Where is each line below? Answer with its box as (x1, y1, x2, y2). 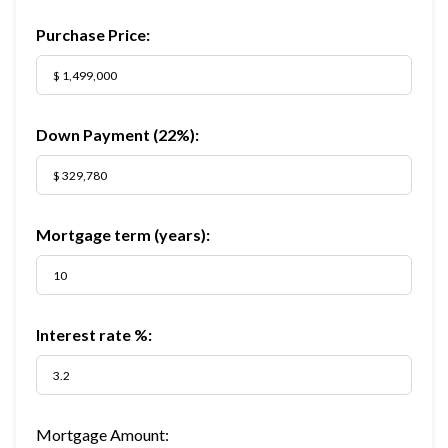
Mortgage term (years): (36, 225, 210, 244)
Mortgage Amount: (36, 425, 169, 444)
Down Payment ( (36, 125, 158, 144)
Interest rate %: (36, 325, 152, 344)
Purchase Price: (36, 25, 150, 44)
